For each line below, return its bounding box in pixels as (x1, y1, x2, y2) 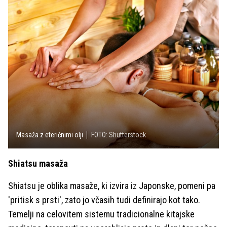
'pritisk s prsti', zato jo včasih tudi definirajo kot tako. (8, 194, 200, 205)
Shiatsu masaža (8, 158, 68, 169)
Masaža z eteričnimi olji (16, 130, 83, 139)
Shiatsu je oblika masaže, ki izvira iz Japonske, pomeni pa (8, 180, 215, 191)
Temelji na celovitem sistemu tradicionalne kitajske (8, 208, 195, 219)
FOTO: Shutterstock (91, 130, 146, 139)
